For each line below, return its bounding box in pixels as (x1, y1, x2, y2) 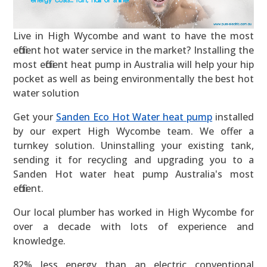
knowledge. (13, 234, 66, 248)
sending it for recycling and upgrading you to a (13, 153, 254, 167)
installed (212, 110, 254, 124)
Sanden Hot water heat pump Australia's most (13, 167, 254, 181)
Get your (13, 110, 56, 124)
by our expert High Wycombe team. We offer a (13, 125, 254, 138)
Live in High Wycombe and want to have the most (13, 29, 254, 43)
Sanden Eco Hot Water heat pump (55, 110, 213, 124)
